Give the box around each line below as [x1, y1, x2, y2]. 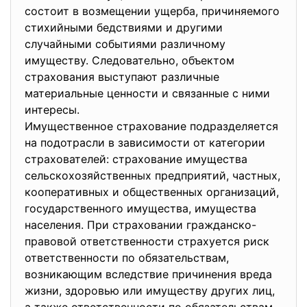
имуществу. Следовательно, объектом [25, 53, 234, 67]
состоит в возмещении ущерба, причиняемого [25, 4, 280, 18]
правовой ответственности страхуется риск [25, 234, 269, 248]
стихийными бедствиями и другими [25, 21, 223, 34]
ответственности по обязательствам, [25, 251, 229, 265]
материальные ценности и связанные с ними [25, 86, 270, 100]
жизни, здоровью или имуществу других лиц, [25, 284, 275, 297]
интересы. [25, 103, 83, 116]
